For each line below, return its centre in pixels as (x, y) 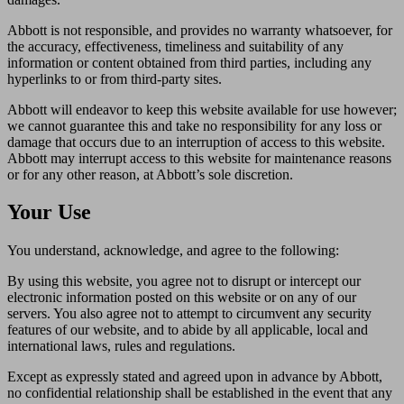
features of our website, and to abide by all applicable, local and (188, 330)
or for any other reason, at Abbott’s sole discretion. (150, 174)
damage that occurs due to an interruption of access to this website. (196, 142)
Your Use (49, 212)
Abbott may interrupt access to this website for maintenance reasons (199, 158)
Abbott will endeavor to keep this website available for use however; (202, 109)
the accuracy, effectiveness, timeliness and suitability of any (175, 46)
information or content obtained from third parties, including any (189, 62)
